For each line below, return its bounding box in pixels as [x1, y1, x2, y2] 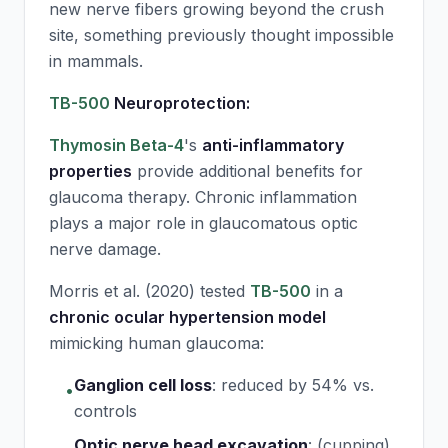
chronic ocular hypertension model [49, 307, 326, 327]
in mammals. [49, 51, 143, 71]
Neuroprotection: [110, 93, 250, 113]
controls [74, 401, 137, 421]
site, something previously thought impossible [49, 25, 394, 45]
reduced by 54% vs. [221, 375, 374, 395]
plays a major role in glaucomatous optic [49, 213, 358, 233]
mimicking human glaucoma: [49, 333, 264, 353]
